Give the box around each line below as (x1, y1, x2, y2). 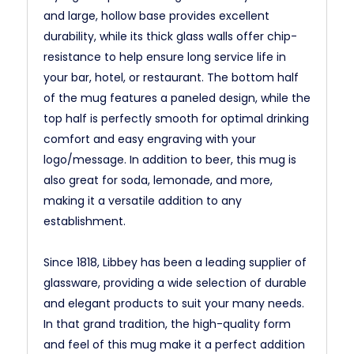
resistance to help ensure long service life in (43, 49, 286, 65)
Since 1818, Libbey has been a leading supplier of (43, 254, 307, 270)
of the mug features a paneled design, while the (43, 90, 311, 106)
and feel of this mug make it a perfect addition (43, 337, 305, 352)
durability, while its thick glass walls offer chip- (43, 28, 297, 44)
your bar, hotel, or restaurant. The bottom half (43, 70, 299, 85)
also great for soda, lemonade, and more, (43, 172, 273, 188)
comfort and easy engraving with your (43, 131, 256, 147)
